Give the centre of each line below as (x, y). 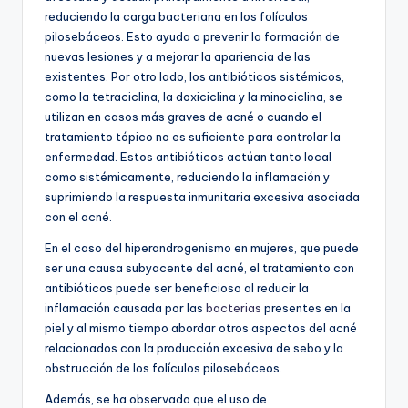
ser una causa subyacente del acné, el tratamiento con (199, 268)
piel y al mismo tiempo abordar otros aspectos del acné (201, 328)
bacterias (234, 308)
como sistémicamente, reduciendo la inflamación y (187, 177)
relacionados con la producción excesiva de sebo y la (194, 348)
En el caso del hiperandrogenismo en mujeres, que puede (202, 248)
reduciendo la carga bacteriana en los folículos (176, 17)
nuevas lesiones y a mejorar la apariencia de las (178, 57)
